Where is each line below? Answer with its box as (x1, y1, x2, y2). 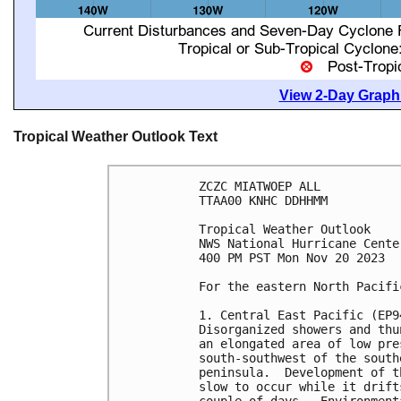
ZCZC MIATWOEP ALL (199, 178, 320, 193)
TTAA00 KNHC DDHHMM (199, 192, 328, 208)
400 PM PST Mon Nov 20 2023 (199, 250, 385, 265)
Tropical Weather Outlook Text (13, 129, 218, 145)
